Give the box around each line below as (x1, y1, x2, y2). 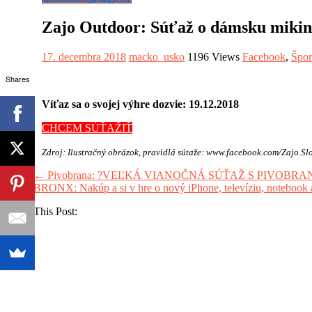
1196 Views (187, 51, 240, 63)
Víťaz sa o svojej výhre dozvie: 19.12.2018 (42, 98, 239, 111)
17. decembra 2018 (42, 51, 126, 63)
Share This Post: (6, 205, 77, 218)
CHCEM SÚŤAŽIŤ (42, 122, 132, 134)
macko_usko (129, 51, 185, 63)
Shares (5, 72, 30, 84)
